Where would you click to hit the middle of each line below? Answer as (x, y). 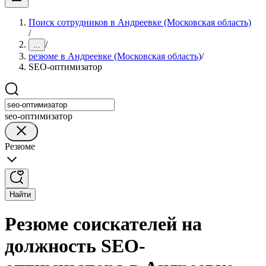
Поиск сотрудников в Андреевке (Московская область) (140, 22)
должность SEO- (75, 246)
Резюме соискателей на (103, 224)
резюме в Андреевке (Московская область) (115, 56)
